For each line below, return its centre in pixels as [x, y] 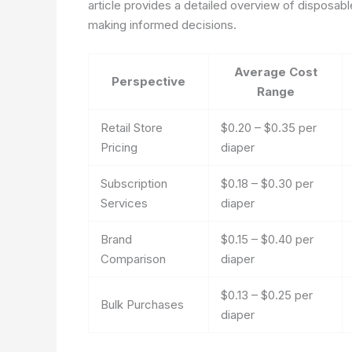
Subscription [134, 183]
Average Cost [275, 72]
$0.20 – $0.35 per [269, 128]
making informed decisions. [162, 25]
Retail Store [132, 128]
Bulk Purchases [142, 304]
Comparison [133, 259]
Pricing [119, 147]
